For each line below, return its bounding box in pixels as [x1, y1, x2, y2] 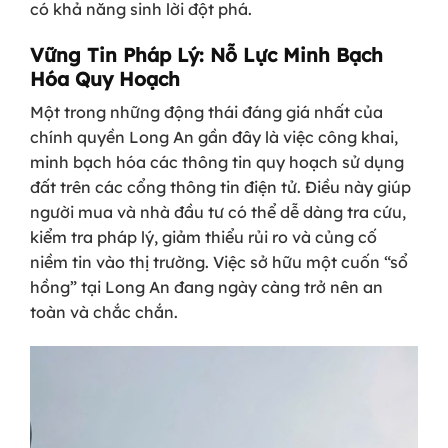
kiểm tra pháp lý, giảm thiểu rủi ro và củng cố [30, 227, 377, 248]
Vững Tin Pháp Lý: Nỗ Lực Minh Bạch [30, 42, 383, 67]
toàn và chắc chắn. [30, 302, 178, 323]
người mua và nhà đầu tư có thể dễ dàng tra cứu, [30, 202, 406, 223]
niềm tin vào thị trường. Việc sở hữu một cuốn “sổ [30, 252, 408, 273]
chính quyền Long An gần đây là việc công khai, [30, 127, 398, 148]
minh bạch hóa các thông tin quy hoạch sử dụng [30, 152, 404, 173]
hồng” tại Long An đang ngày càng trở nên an [30, 277, 383, 298]
